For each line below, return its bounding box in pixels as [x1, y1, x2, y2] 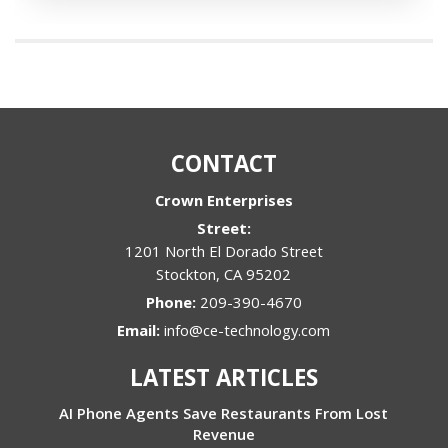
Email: [117, 320, 165, 341]
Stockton [156, 264, 217, 285]
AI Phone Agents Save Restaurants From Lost [59, 403, 389, 424]
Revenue [192, 424, 255, 445]
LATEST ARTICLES [129, 362, 318, 394]
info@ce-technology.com [164, 320, 331, 341]
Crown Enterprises [154, 190, 293, 211]
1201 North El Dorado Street [124, 241, 323, 262]
